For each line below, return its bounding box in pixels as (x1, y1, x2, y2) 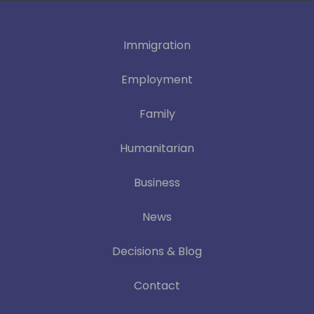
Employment (121, 71, 193, 88)
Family (139, 106, 175, 123)
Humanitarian (120, 140, 194, 157)
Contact (134, 278, 180, 294)
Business (134, 175, 180, 191)
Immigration (123, 37, 191, 54)
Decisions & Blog (112, 243, 202, 260)
